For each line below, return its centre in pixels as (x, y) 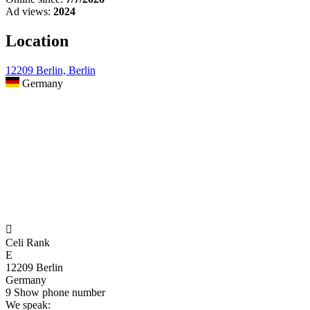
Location (37, 41)
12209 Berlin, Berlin (51, 71)
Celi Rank (28, 243)
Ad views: (28, 12)
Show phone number (60, 293)
